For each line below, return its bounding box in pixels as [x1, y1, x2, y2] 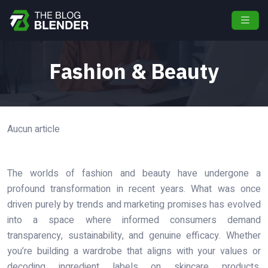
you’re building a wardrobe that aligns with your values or [7, 243, 261, 258]
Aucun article [7, 121, 60, 136]
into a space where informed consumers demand [7, 212, 261, 227]
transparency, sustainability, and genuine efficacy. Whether [7, 228, 261, 243]
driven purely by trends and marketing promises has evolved [7, 197, 261, 212]
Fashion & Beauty [49, 57, 219, 85]
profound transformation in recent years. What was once [7, 181, 261, 196]
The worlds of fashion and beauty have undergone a [7, 166, 261, 181]
